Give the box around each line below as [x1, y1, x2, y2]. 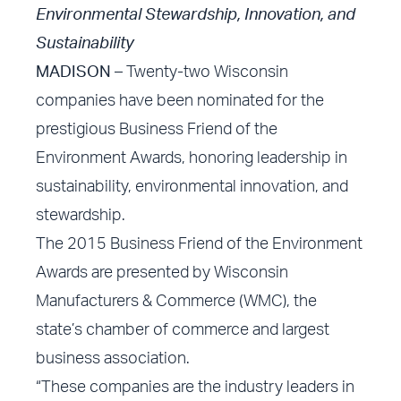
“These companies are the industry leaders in [36, 380, 355, 397]
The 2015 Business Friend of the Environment [36, 236, 363, 253]
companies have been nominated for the [36, 93, 325, 110]
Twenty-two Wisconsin [123, 64, 289, 81]
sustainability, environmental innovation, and [36, 179, 349, 196]
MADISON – [36, 64, 124, 81]
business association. [36, 351, 191, 368]
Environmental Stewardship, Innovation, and [36, 7, 356, 24]
